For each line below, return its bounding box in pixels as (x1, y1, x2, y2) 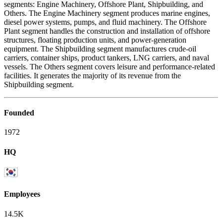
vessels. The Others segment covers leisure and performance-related (4, 62, 215, 71)
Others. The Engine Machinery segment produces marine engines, (4, 8, 210, 17)
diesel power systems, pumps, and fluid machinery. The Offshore (4, 17, 207, 26)
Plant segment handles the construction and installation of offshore (4, 26, 210, 35)
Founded (4, 109, 34, 117)
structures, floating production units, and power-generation (4, 35, 186, 44)
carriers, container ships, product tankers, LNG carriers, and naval (4, 53, 209, 62)
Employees (4, 190, 40, 199)
